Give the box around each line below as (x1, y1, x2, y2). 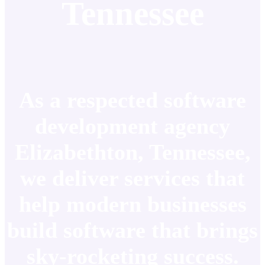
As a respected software (19, 87, 246, 112)
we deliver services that (20, 165, 245, 190)
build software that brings (7, 217, 258, 243)
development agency (35, 113, 230, 138)
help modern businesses (18, 191, 247, 216)
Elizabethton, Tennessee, (14, 139, 251, 164)
